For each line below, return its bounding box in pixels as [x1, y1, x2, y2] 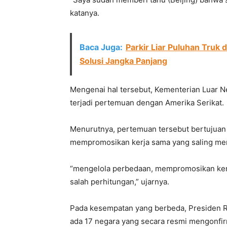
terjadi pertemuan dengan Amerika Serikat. [70, 98, 224, 107]
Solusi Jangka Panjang [80, 56, 167, 66]
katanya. [70, 8, 99, 18]
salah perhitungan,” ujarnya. [70, 177, 169, 186]
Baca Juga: [80, 42, 123, 52]
